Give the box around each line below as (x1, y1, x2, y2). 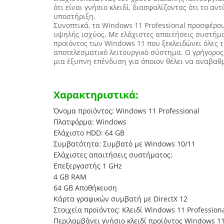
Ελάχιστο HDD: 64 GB (53, 128, 124, 137)
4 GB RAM (53, 172, 86, 181)
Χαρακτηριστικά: (53, 88, 138, 101)
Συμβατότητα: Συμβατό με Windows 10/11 (53, 139, 195, 148)
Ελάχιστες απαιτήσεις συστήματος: (53, 150, 172, 159)
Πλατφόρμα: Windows (53, 117, 126, 126)
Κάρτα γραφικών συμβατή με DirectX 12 (53, 194, 187, 203)
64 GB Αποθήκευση (53, 183, 117, 192)
